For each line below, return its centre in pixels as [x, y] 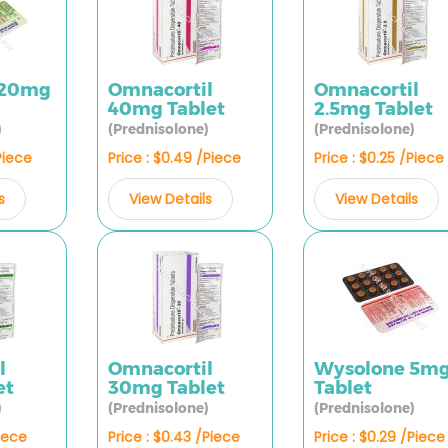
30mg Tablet [166, 388]
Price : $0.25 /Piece [378, 158]
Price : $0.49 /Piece [174, 158]
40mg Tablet [166, 109]
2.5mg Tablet [373, 109]
